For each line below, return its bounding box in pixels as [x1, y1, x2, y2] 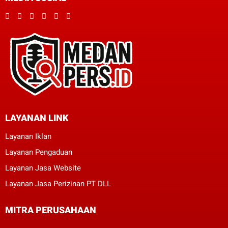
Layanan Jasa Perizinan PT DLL [5, 179, 111, 188]
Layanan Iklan [5, 131, 51, 141]
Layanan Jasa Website [5, 163, 81, 173]
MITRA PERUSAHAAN [5, 204, 96, 215]
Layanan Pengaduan [5, 147, 72, 157]
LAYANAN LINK [5, 112, 69, 123]
